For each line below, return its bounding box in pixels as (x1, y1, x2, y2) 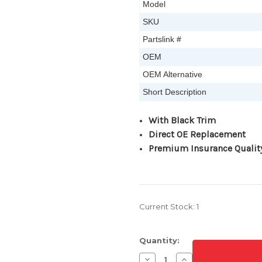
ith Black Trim (157, 115, 216, 126)
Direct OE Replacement (149, 129, 246, 140)
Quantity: (139, 236, 180, 246)
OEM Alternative (143, 70, 202, 80)
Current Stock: (139, 202, 196, 212)
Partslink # (143, 35, 181, 44)
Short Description (143, 87, 206, 97)
